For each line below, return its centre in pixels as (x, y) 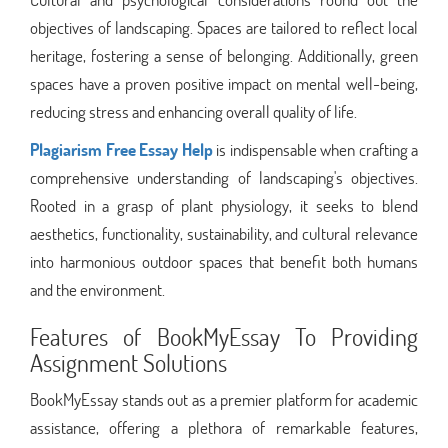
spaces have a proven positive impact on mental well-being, (224, 83)
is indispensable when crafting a (315, 149)
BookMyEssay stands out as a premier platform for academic (224, 399)
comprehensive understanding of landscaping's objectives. (224, 177)
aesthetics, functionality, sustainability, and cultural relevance (224, 233)
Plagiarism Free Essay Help (121, 149)
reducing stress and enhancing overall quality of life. (193, 111)
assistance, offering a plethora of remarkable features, (224, 427)
